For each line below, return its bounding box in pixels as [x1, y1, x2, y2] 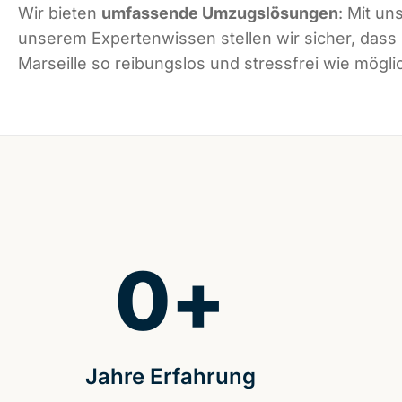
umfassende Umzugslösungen [101, 4, 338, 23]
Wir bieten [18, 4, 101, 23]
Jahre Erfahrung [84, 363, 256, 390]
